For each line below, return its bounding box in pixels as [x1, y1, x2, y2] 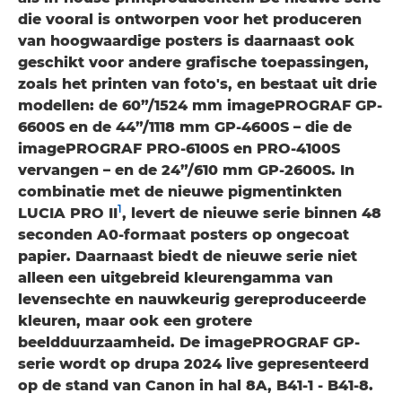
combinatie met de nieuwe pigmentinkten [18, 183, 342, 200]
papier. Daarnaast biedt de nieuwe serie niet [18, 248, 357, 265]
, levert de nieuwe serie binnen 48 [122, 205, 381, 222]
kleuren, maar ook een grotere [18, 312, 252, 329]
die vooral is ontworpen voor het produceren [18, 11, 362, 28]
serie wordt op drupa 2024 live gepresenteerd [18, 355, 369, 372]
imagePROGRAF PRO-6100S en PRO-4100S [18, 140, 340, 157]
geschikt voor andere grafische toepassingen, [18, 54, 369, 71]
